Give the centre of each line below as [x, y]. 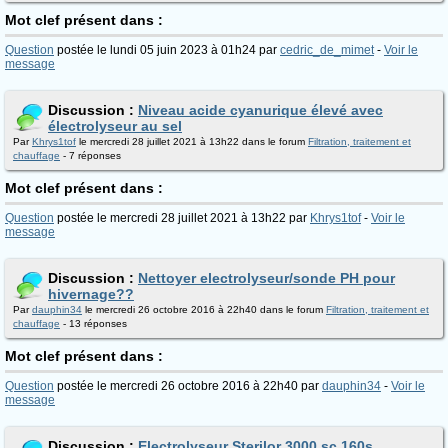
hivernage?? [91, 294]
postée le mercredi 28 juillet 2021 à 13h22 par [182, 218]
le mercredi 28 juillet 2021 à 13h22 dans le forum [192, 141]
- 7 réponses [90, 155]
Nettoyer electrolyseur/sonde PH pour [266, 278]
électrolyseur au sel [115, 126]
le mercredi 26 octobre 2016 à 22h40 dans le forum [204, 309]
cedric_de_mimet [327, 50]
